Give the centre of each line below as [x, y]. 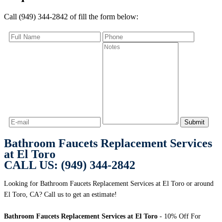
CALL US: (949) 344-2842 [70, 165]
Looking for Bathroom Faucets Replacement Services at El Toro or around [109, 184]
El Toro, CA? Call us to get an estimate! [60, 195]
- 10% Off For [179, 217]
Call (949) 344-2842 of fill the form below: [71, 16]
